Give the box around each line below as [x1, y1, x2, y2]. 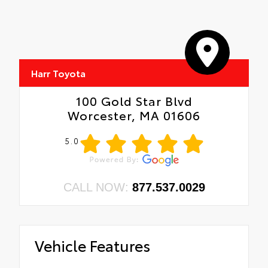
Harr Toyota [31, 66, 86, 80]
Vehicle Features [35, 234, 150, 256]
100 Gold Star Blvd [75, 92, 193, 109]
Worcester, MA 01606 [68, 106, 200, 124]
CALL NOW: [63, 181, 132, 194]
